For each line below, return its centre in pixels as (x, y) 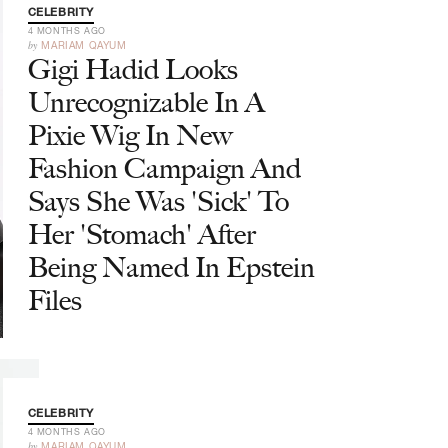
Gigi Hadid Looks (132, 69)
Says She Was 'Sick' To (158, 201)
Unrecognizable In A (146, 102)
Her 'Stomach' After (141, 234)
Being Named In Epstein (171, 267)
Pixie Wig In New (130, 135)
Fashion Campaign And (164, 168)
